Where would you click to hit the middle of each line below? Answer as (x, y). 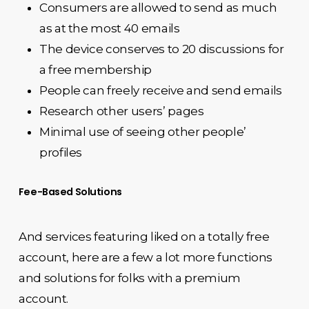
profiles (61, 152)
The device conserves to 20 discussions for (161, 49)
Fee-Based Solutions (70, 192)
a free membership (96, 70)
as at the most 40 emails (109, 28)
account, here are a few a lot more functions (145, 257)
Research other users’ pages (121, 111)
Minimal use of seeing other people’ (142, 132)
